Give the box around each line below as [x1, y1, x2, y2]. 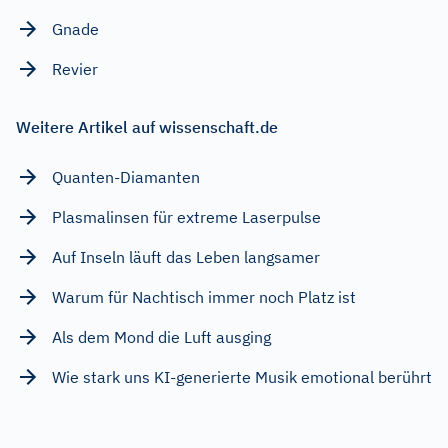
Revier [52, 59, 98, 79]
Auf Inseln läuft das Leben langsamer [52, 247, 320, 267]
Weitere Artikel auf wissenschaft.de [16, 117, 278, 137]
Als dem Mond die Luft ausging [52, 327, 271, 347]
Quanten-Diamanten [52, 167, 200, 187]
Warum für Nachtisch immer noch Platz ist [52, 287, 356, 307]
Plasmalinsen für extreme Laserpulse [52, 207, 321, 227]
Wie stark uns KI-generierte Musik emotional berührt [52, 367, 432, 387]
